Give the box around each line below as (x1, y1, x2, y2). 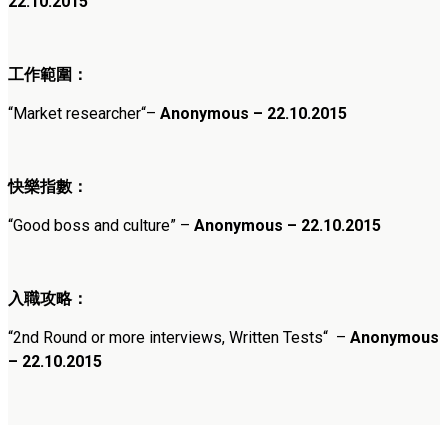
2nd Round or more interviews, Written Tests (13, 327, 323, 347)
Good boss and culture (13, 215, 170, 235)
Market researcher (13, 103, 141, 123)
